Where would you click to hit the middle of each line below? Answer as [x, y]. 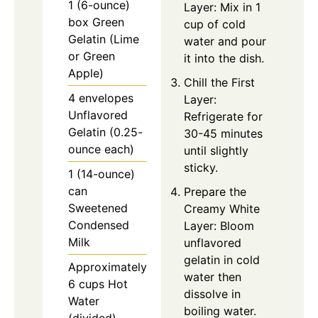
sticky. [201, 168]
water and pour [225, 42]
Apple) [86, 73]
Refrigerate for [223, 117]
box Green [96, 22]
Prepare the [215, 192]
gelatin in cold [222, 260]
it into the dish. [224, 59]
